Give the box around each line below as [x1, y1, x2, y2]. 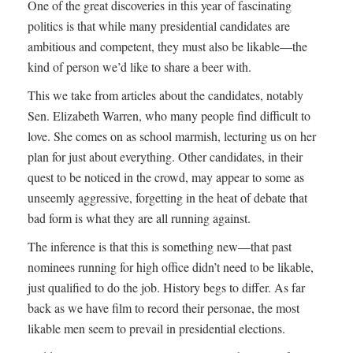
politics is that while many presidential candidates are [28, 17, 290, 35]
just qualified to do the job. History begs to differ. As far [28, 279, 305, 296]
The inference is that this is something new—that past [28, 238, 292, 255]
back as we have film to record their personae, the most [28, 299, 299, 317]
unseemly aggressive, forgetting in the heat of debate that [28, 189, 307, 206]
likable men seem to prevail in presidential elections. [28, 320, 285, 337]
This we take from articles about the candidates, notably [28, 87, 303, 104]
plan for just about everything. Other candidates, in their [28, 148, 303, 165]
